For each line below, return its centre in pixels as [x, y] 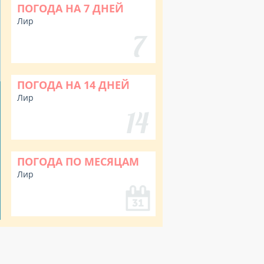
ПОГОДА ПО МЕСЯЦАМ [78, 161]
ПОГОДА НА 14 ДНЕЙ [73, 85]
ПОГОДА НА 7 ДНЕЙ [70, 8]
